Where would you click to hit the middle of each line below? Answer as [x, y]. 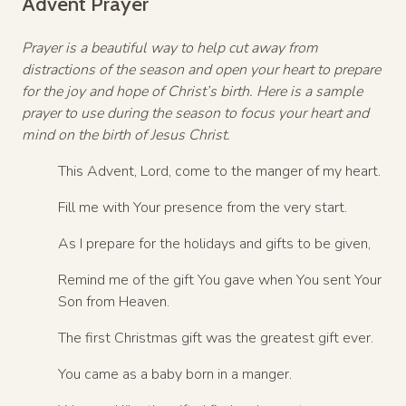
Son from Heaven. [114, 301]
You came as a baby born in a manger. [175, 374]
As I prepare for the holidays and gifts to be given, [214, 243]
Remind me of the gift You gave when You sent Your [220, 280]
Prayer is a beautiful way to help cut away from [170, 48]
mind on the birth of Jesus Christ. [126, 135]
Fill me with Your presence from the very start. [203, 207]
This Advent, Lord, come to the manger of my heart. [219, 171]
